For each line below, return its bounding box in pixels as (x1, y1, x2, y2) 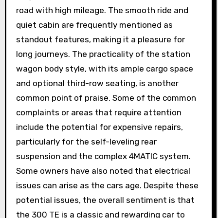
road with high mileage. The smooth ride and (16, 5, 188, 16)
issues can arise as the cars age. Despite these (16, 181, 199, 191)
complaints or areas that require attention (16, 108, 182, 118)
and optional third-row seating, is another (16, 78, 179, 89)
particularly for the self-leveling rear (16, 137, 157, 147)
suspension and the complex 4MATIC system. (16, 151, 191, 162)
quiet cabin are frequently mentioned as (16, 20, 173, 30)
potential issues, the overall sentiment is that (16, 195, 195, 205)
